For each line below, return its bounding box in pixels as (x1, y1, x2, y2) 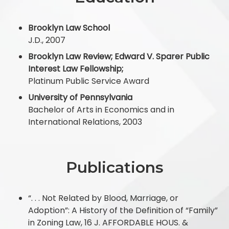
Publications (65, 157, 164, 177)
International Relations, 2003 (28, 116, 142, 128)
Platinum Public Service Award (28, 75, 149, 87)
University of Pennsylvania (28, 91, 132, 103)
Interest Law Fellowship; (28, 62, 123, 75)
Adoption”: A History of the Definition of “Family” (28, 204, 218, 216)
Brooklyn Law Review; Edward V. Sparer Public (28, 50, 210, 62)
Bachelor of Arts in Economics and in (28, 103, 174, 116)
